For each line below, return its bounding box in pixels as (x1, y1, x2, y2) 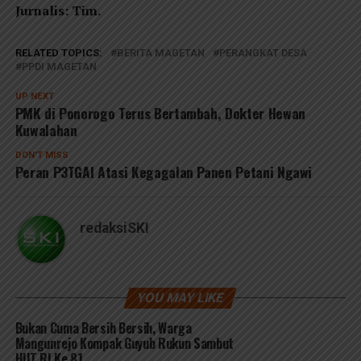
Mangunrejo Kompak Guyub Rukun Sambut (15, 334, 234, 354)
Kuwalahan (15, 119, 77, 141)
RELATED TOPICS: (15, 47, 102, 60)
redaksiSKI (79, 220, 149, 237)
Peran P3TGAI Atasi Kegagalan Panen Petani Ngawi (15, 161, 313, 183)
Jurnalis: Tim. (15, 2, 101, 20)
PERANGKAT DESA (218, 47, 307, 60)
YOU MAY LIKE (135, 290, 226, 306)
